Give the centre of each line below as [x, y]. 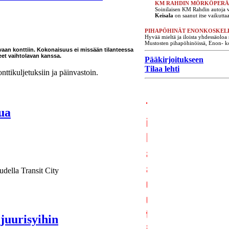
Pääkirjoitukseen [174, 59]
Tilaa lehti [162, 68]
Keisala [164, 15]
